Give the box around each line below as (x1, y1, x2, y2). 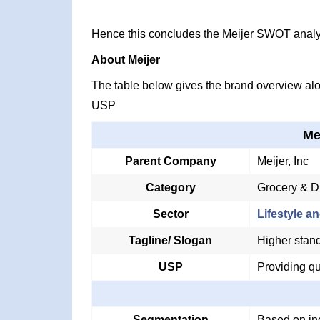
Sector (152, 208, 189, 220)
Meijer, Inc (256, 155, 309, 167)
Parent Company (124, 155, 216, 167)
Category (145, 181, 196, 194)
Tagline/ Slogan (129, 234, 213, 246)
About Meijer (91, 54, 160, 66)
